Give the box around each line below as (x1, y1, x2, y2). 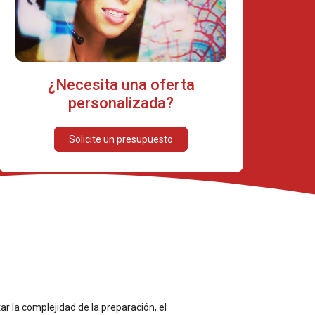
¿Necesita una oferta (47, 75, 195, 94)
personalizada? (68, 94, 174, 112)
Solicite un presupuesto (69, 133, 173, 145)
